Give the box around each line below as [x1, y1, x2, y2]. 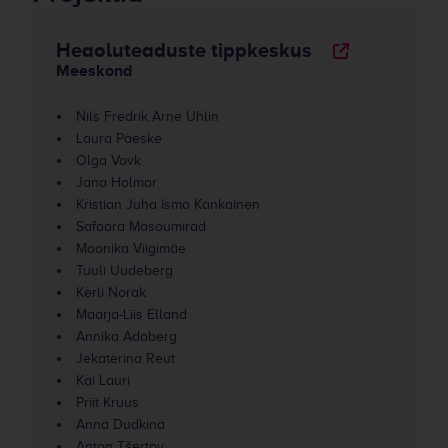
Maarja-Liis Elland [76, 307, 187, 322]
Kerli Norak [76, 285, 146, 300]
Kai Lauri [76, 373, 130, 388]
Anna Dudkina [76, 417, 165, 432]
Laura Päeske [76, 131, 162, 146]
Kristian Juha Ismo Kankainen [76, 197, 260, 212]
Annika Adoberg [76, 329, 177, 344]
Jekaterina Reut [76, 351, 175, 366]
